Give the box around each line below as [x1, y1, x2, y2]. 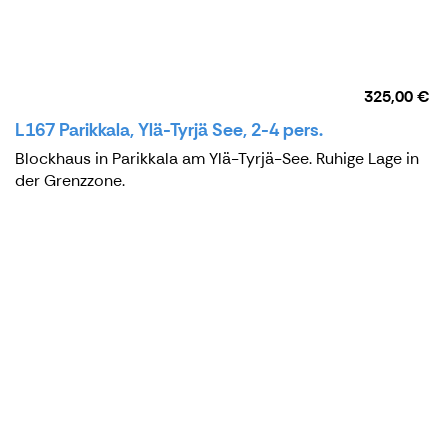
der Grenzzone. [15, 169, 125, 191]
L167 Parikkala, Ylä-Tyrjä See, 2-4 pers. [15, 117, 323, 142]
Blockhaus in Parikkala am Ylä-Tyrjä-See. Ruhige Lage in [15, 147, 419, 169]
